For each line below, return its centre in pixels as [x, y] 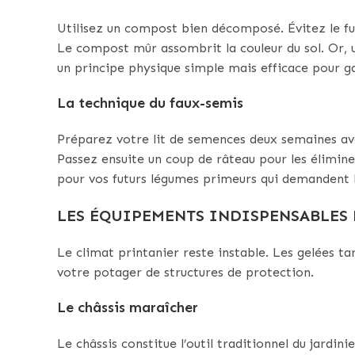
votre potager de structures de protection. [185, 273]
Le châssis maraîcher [128, 308]
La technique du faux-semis [150, 103]
